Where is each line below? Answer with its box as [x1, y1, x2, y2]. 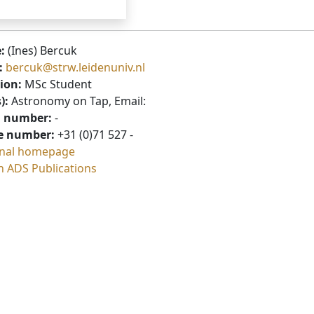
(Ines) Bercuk [5, 43, 77, 59]
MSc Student [22, 76, 92, 93]
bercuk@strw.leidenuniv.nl [6, 60, 145, 76]
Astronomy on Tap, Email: [8, 93, 146, 109]
